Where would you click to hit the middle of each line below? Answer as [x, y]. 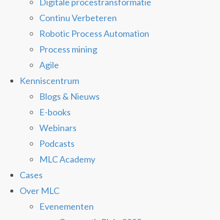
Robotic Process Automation [94, 33]
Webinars [58, 128]
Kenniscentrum [49, 81]
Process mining [68, 49]
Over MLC [40, 191]
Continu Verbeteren [78, 18]
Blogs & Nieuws [69, 96]
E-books [55, 112]
